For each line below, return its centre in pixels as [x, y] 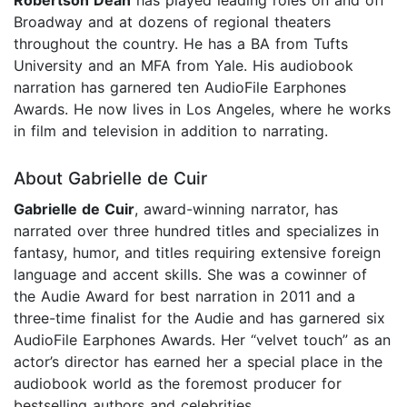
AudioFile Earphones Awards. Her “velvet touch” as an [202, 340]
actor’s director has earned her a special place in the [198, 362]
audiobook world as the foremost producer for [178, 384]
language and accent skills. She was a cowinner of [190, 275]
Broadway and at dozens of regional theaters [172, 22]
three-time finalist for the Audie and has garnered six [199, 318]
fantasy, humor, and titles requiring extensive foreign [197, 253]
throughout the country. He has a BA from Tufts [181, 44]
